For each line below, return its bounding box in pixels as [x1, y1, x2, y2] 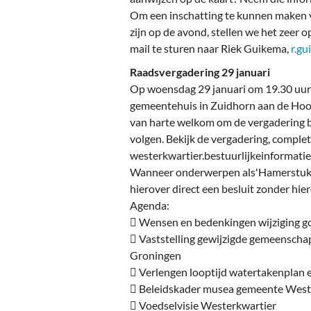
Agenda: [130, 199, 171, 212]
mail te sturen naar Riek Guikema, [130, 42, 291, 56]
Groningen [130, 249, 183, 262]
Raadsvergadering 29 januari [130, 65, 270, 79]
